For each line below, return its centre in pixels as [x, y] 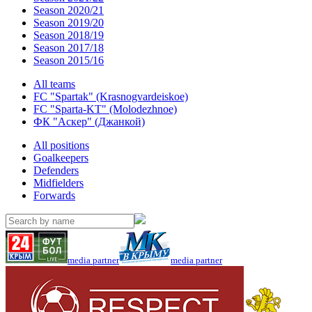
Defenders [56, 170]
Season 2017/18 [69, 48]
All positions [61, 145]
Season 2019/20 [69, 23]
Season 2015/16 [69, 60]
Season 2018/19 [69, 35]
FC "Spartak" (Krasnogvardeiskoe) [111, 96]
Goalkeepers [61, 158]
